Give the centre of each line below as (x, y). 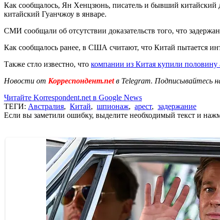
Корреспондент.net (81, 81)
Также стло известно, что (47, 64)
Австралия (46, 106)
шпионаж (113, 106)
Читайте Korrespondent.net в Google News (73, 97)
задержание (177, 106)
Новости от (25, 81)
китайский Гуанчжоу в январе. (55, 14)
